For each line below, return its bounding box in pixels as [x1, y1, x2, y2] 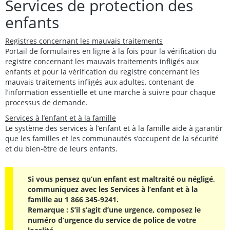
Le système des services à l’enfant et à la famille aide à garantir [5, 123, 223, 133]
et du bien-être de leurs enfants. [5, 143, 118, 154]
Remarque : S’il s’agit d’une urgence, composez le [28, 205, 201, 215]
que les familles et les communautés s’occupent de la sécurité [5, 133, 219, 143]
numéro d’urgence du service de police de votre [28, 215, 197, 225]
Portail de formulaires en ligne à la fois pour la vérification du [5, 46, 217, 56]
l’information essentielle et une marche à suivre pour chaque [5, 87, 216, 97]
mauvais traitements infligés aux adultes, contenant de [5, 76, 194, 87]
